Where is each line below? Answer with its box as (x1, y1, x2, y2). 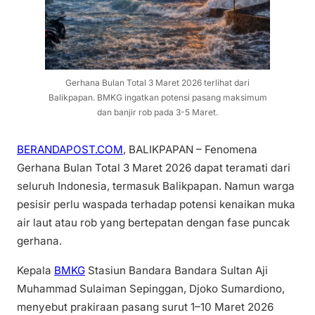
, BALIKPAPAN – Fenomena (123, 143, 257, 157)
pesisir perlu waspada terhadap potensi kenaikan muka (17, 198, 295, 212)
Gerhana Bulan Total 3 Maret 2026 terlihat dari (65, 77, 250, 89)
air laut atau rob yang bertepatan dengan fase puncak (17, 216, 290, 230)
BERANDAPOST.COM (17, 143, 123, 157)
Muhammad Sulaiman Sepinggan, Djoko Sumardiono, (17, 281, 285, 295)
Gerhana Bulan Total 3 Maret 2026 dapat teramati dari (17, 161, 290, 175)
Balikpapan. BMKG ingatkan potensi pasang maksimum (48, 92, 267, 103)
